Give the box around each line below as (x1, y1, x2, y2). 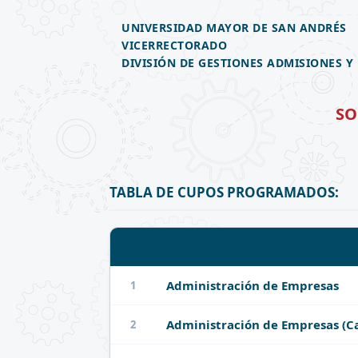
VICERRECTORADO (121, 38, 227, 54)
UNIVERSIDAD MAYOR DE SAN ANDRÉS (121, 20, 347, 36)
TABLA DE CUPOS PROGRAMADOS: (109, 183, 339, 202)
